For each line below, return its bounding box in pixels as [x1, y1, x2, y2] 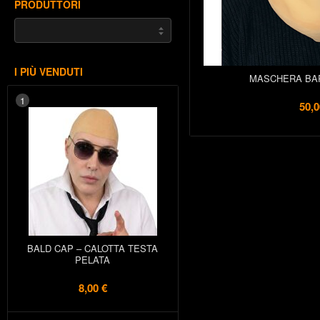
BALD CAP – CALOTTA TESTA [27, 241, 158, 255]
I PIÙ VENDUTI [14, 64, 83, 79]
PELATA [75, 253, 110, 266]
